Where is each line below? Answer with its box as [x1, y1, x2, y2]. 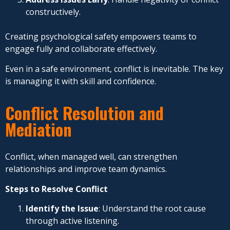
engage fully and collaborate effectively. [5, 43, 157, 55]
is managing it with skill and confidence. [5, 75, 156, 87]
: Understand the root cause [99, 202, 206, 214]
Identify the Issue [26, 202, 99, 214]
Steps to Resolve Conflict [5, 183, 108, 195]
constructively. [26, 6, 81, 18]
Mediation [5, 117, 72, 142]
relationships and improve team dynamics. [5, 163, 167, 175]
